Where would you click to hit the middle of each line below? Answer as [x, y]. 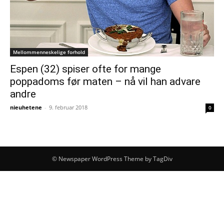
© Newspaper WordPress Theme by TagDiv [112, 159]
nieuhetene [26, 107]
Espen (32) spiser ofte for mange [85, 69]
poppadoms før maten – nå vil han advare [105, 82]
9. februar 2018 [68, 107]
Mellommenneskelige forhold [49, 52]
